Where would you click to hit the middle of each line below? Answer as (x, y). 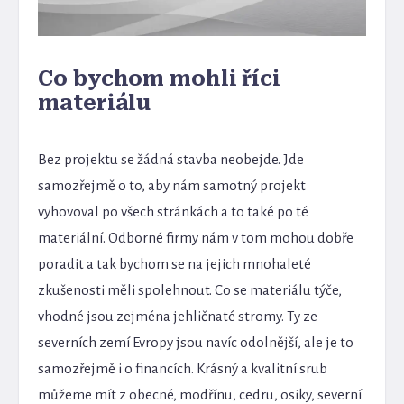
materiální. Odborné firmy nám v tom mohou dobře (196, 237)
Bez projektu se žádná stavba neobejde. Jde (171, 159)
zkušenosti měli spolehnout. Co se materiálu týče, (190, 289)
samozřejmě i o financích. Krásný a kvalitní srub (183, 368)
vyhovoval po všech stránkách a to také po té (174, 211)
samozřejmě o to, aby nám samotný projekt (172, 185)
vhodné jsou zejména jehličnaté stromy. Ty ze (178, 316)
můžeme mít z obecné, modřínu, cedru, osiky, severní (200, 394)
